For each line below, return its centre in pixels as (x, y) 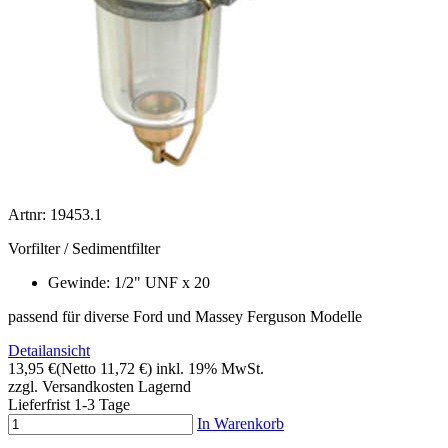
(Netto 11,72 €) (104, 368)
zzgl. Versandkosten (71, 386)
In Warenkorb (240, 423)
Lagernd (164, 386)
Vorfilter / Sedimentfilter (84, 248)
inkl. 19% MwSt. (210, 368)
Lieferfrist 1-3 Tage (69, 404)
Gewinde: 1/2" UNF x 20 (129, 282)
